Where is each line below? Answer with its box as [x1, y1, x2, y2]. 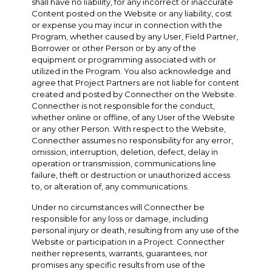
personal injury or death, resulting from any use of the [32, 225, 240, 235]
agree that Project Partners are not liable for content [32, 77, 240, 87]
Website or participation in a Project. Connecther [32, 236, 225, 246]
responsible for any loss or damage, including [32, 213, 209, 223]
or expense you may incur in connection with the [32, 19, 223, 30]
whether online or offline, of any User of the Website [32, 112, 236, 122]
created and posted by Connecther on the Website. [32, 89, 237, 99]
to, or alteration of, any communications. [32, 181, 189, 191]
